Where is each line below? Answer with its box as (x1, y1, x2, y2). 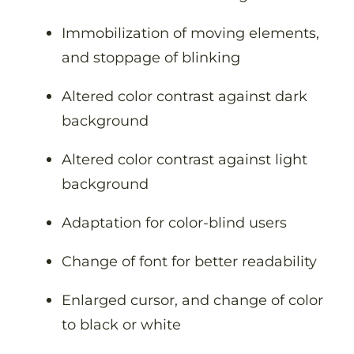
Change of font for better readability (62, 252, 321, 271)
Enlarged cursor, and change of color (62, 291, 323, 310)
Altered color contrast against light (62, 150, 307, 169)
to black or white (62, 315, 185, 334)
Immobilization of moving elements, (62, 23, 319, 42)
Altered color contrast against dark (62, 86, 307, 105)
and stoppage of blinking (62, 47, 244, 66)
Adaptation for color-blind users (62, 213, 291, 232)
